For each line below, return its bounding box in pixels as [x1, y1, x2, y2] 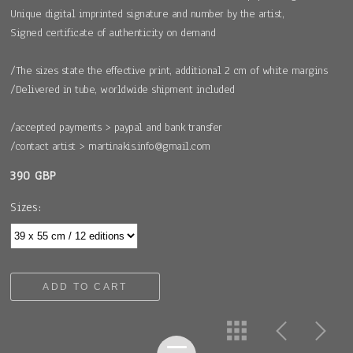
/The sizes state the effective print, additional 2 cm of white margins [10, 62, 328, 78]
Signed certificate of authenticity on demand [10, 24, 216, 40]
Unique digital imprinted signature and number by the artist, [10, 6, 284, 21]
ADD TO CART [43, 281, 128, 292]
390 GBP [10, 166, 57, 184]
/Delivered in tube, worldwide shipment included [10, 81, 235, 97]
